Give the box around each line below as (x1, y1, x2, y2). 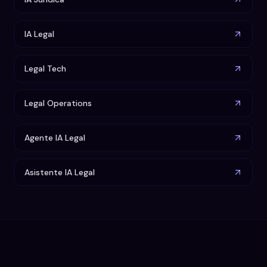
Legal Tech (24, 63, 66, 74)
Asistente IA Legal (24, 166, 95, 178)
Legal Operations (24, 97, 92, 108)
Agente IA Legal (24, 132, 85, 143)
